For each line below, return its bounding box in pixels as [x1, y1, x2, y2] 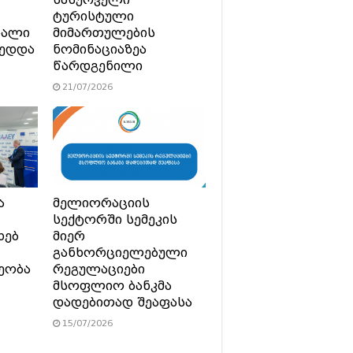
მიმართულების [52, 25, 155, 40]
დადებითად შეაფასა [52, 295, 192, 310]
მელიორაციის [52, 195, 150, 210]
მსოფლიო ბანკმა [52, 278, 172, 293]
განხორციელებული [52, 245, 188, 260]
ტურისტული [52, 9, 134, 24]
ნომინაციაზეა [52, 42, 147, 57]
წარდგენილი [52, 58, 143, 73]
